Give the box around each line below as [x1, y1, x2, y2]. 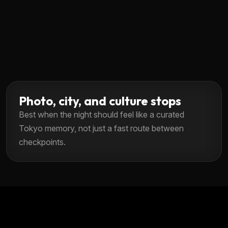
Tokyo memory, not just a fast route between [19, 123, 184, 133]
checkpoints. [19, 136, 66, 147]
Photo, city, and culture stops [19, 93, 181, 108]
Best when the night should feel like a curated [19, 109, 184, 120]
